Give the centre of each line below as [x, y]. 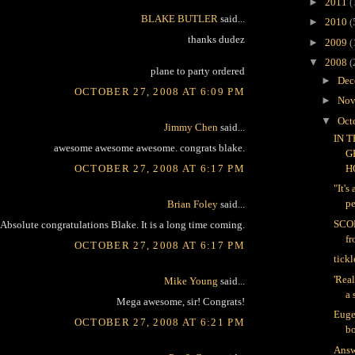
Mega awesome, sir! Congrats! [181, 302]
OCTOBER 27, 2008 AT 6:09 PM [159, 91]
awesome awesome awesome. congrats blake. [149, 148]
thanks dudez [216, 40]
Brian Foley [193, 204]
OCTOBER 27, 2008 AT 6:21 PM [159, 322]
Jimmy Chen [191, 127]
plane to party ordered [198, 71]
